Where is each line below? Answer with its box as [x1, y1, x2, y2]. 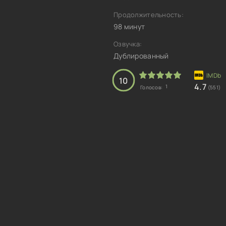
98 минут [114, 22, 145, 31]
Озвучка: [114, 39, 142, 48]
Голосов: [140, 84, 164, 91]
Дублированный [114, 51, 169, 61]
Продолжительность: [114, 10, 184, 19]
